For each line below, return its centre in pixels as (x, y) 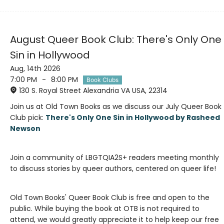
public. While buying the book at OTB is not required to (105, 208)
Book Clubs (102, 79)
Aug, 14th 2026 (35, 68)
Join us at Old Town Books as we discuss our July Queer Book (116, 106)
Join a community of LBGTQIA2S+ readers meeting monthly (114, 157)
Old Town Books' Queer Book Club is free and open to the (110, 197)
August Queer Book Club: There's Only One (116, 39)
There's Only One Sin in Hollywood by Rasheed (133, 117)
